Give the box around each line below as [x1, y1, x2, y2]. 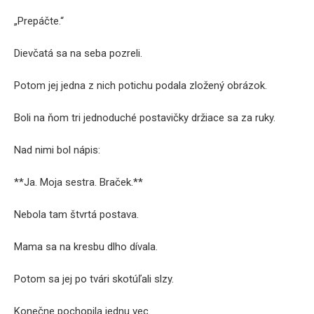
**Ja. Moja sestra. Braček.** [14, 176, 143, 189]
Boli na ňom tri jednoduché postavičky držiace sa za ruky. [14, 111, 275, 124]
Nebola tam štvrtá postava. [14, 208, 139, 221]
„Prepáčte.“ [14, 15, 64, 27]
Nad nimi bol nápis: [14, 144, 100, 156]
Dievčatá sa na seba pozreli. [14, 47, 142, 60]
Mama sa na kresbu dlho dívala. [14, 240, 158, 253]
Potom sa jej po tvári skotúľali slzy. [14, 273, 174, 285]
